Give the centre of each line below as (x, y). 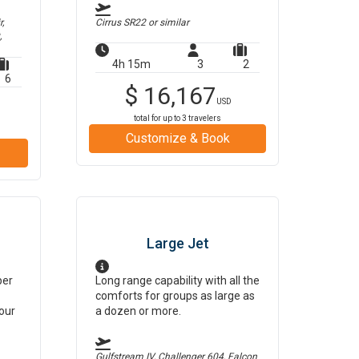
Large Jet (177, 243)
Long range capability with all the (177, 280)
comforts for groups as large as (175, 296)
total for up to (158, 118)
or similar (167, 22)
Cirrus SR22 (121, 22)
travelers (204, 118)
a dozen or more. (138, 311)
